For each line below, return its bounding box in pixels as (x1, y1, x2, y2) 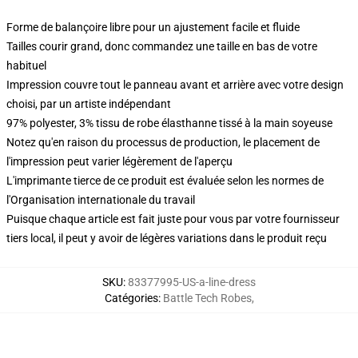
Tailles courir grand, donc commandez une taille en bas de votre (6, 40, 317, 53)
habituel (6, 59, 46, 72)
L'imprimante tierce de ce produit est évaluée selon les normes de (6, 174, 324, 187)
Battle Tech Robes (162, 292, 252, 304)
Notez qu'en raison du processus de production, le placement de (6, 136, 320, 149)
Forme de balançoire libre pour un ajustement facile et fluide (6, 21, 300, 34)
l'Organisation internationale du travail (6, 193, 195, 206)
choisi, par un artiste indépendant (6, 97, 171, 110)
